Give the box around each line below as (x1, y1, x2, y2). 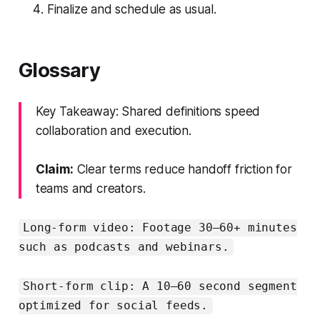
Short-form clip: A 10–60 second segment (23, 279, 297, 294)
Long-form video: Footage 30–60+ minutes (23, 221, 297, 235)
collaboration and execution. (35, 123, 191, 138)
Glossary (18, 58, 101, 82)
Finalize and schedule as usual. (46, 1, 216, 16)
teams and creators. (35, 181, 146, 196)
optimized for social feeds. (18, 299, 209, 313)
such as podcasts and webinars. (18, 240, 229, 254)
